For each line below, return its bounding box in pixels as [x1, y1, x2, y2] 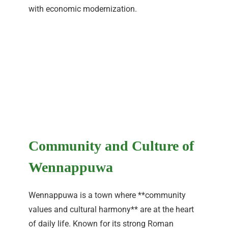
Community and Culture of [28, 138, 194, 154]
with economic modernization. [28, 4, 137, 14]
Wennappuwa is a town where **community [28, 190, 186, 201]
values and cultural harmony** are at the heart [28, 205, 194, 215]
